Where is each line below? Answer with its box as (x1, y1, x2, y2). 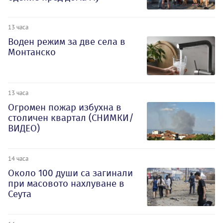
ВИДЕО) (8, 122, 40, 134)
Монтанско (8, 46, 56, 58)
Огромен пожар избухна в (8, 102, 121, 113)
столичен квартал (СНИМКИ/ (8, 112, 134, 124)
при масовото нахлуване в (8, 177, 124, 189)
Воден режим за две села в (8, 36, 125, 48)
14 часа (8, 154, 28, 162)
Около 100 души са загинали (8, 167, 133, 179)
